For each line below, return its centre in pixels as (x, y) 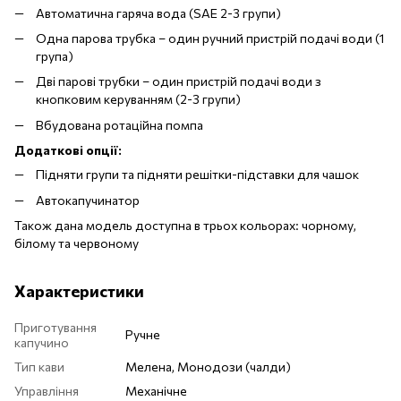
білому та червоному (77, 243)
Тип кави (39, 366)
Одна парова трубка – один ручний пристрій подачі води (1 (210, 38)
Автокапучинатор (88, 200)
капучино (42, 342)
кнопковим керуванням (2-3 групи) (138, 99)
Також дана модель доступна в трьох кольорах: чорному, (185, 225)
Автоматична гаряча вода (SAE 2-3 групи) (158, 13)
